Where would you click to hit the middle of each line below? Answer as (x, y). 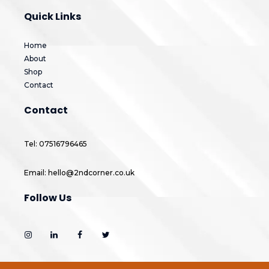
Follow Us (48, 198)
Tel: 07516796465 (56, 144)
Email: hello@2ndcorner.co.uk (80, 172)
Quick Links (53, 16)
